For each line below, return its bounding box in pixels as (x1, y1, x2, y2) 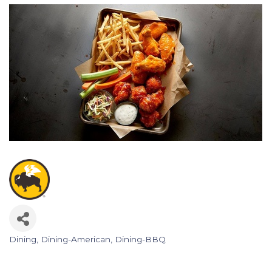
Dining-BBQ (115, 234, 166, 245)
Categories (8, 240, 75, 259)
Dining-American (41, 234, 110, 245)
